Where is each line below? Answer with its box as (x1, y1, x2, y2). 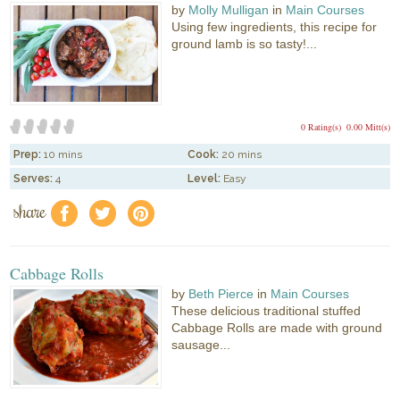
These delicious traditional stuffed (171, 303, 362, 318)
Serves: (13, 171, 54, 185)
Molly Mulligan (188, 3, 270, 17)
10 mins (44, 147, 83, 161)
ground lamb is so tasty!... (171, 37, 318, 51)
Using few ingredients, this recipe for (171, 20, 378, 34)
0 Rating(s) (300, 120, 341, 133)
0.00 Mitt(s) (346, 120, 390, 133)
